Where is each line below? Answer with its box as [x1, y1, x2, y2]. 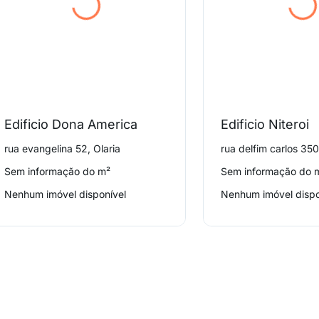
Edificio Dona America [4, 117, 138, 132]
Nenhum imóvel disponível [4, 188, 127, 200]
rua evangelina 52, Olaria [4, 142, 121, 155]
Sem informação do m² [4, 165, 111, 177]
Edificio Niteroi [221, 117, 310, 132]
